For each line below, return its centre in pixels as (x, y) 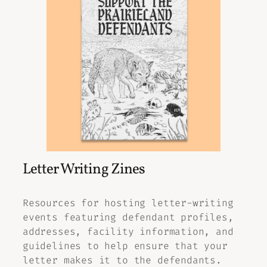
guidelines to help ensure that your (125, 246)
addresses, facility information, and (128, 231)
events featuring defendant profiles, (128, 217)
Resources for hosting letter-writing (128, 203)
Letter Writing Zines (84, 169)
